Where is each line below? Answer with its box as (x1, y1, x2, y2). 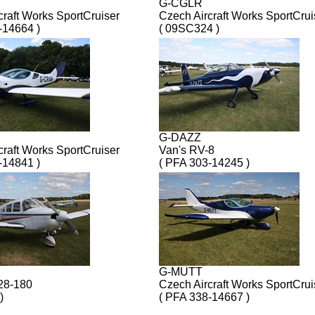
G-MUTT (159, 265, 202, 278)
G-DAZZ (159, 131, 201, 143)
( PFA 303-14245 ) (159, 156, 250, 169)
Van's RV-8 (159, 143, 214, 156)
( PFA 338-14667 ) (159, 290, 250, 303)
